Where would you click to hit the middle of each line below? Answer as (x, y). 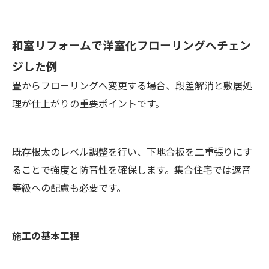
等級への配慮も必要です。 (69, 188)
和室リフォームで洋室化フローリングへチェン (131, 45)
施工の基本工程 (46, 236)
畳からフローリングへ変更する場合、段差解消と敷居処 (132, 86)
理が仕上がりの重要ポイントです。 (88, 104)
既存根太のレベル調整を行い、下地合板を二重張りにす (132, 152)
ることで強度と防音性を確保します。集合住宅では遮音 (131, 170)
